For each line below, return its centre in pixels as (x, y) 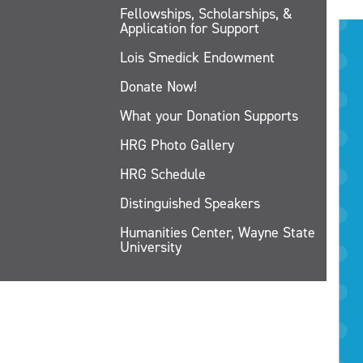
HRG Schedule (163, 174)
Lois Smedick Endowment (197, 57)
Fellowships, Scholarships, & (206, 13)
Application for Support (190, 28)
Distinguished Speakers (190, 203)
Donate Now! (158, 86)
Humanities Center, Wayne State (218, 232)
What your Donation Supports (209, 115)
